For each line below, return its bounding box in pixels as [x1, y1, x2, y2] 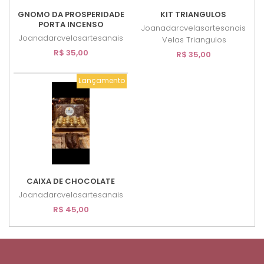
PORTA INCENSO [38, 18, 104, 30]
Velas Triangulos [162, 34, 226, 45]
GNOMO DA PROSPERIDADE [17, 8, 124, 20]
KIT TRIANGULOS [160, 8, 226, 20]
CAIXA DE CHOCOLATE [27, 175, 115, 187]
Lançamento [78, 75, 125, 86]
